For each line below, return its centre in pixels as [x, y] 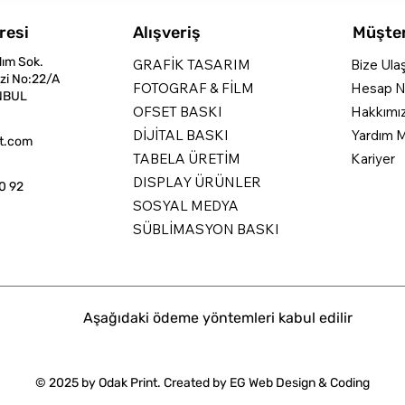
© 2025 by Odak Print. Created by [132, 383]
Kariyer [372, 159]
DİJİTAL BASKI [181, 136]
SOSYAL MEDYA [186, 206]
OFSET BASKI [178, 112]
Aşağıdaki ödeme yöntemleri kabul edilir [217, 318]
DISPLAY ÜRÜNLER [198, 183]
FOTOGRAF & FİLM [194, 89]
